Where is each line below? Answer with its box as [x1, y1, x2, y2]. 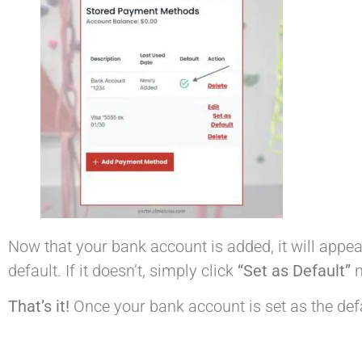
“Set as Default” [238, 260, 351, 280]
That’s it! [8, 297, 69, 317]
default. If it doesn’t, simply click [8, 260, 238, 280]
